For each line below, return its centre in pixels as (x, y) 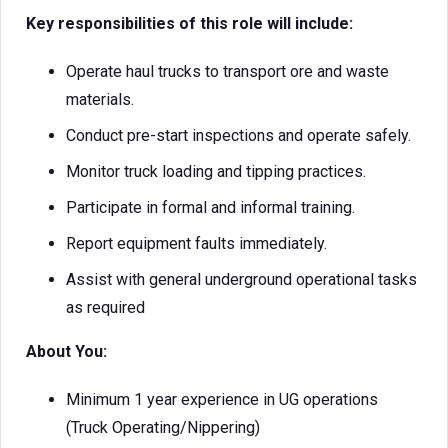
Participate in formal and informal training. (210, 207)
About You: (66, 351)
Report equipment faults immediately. (196, 243)
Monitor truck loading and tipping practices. (216, 171)
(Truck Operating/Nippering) (163, 427)
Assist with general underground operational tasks (241, 279)
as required (105, 307)
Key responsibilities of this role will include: (189, 23)
